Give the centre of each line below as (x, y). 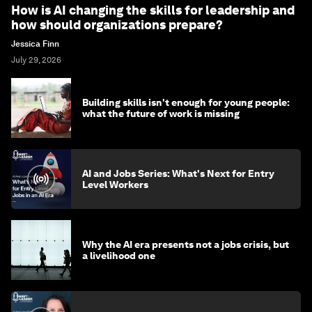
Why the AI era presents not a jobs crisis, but (186, 245)
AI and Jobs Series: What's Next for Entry (178, 174)
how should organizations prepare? (117, 25)
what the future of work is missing (161, 114)
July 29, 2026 (36, 60)
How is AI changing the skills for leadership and (153, 10)
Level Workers (115, 185)
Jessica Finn (35, 44)
